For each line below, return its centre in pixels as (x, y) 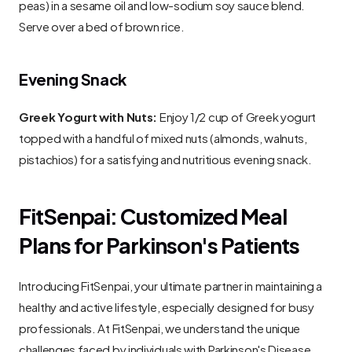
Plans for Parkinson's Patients (159, 244)
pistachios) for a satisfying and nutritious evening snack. (165, 158)
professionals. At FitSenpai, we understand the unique (160, 327)
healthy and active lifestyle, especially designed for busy (167, 306)
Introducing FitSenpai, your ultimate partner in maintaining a (170, 284)
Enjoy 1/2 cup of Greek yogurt (237, 115)
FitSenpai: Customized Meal (153, 214)
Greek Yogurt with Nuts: (88, 115)
